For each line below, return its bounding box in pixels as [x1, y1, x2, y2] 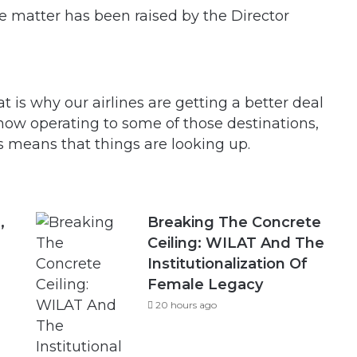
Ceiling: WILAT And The [147, 234, 325, 252]
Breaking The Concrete [147, 214, 322, 231]
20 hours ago [155, 299, 218, 311]
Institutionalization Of [147, 255, 308, 273]
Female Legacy [147, 276, 264, 293]
